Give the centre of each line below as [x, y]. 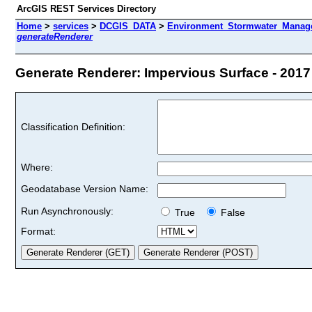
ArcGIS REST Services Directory [86, 9]
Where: [37, 167]
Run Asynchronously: [67, 211]
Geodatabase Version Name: [85, 188]
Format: [38, 231]
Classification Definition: [73, 126]
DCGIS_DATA [128, 26]
